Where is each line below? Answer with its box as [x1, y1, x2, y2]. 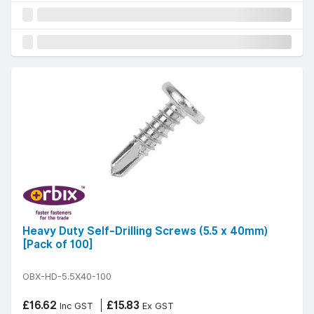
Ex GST [139, 300, 174, 312]
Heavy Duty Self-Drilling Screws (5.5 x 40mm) [22, 224, 268, 238]
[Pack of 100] [22, 238, 93, 252]
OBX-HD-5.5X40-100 [22, 271, 111, 282]
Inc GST [57, 300, 93, 312]
